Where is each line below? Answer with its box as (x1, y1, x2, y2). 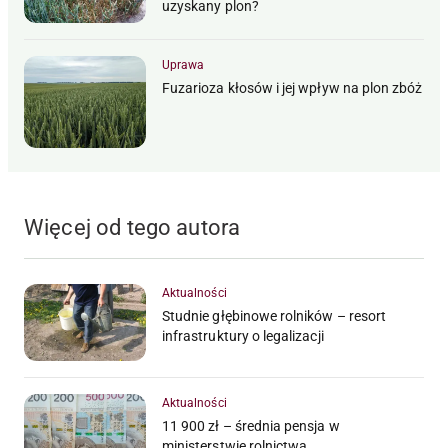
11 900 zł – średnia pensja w (162, 417, 340, 434)
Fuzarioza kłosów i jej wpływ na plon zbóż (162, 79, 423, 96)
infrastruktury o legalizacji (162, 327, 324, 344)
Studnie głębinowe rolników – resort (162, 307, 387, 324)
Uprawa (162, 57, 205, 72)
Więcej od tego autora (24, 214, 241, 240)
